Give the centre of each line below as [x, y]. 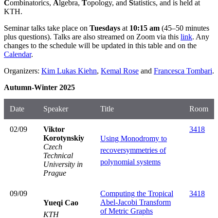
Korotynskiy [64, 138]
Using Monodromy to [134, 138]
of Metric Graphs [127, 211]
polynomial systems [130, 162]
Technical [58, 155]
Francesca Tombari [183, 71]
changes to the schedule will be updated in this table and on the [100, 45]
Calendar [18, 54]
